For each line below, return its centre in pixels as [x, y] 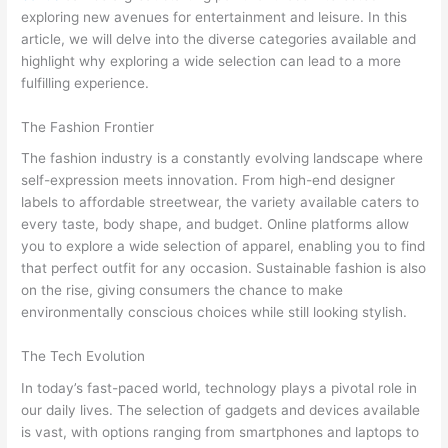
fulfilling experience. [85, 82]
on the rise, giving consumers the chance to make [182, 290]
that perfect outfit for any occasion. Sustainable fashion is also [224, 268]
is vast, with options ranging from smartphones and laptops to [220, 431]
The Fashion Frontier [88, 126]
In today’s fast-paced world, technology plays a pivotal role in [219, 387]
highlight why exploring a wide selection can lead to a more [211, 60]
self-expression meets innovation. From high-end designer [208, 180]
